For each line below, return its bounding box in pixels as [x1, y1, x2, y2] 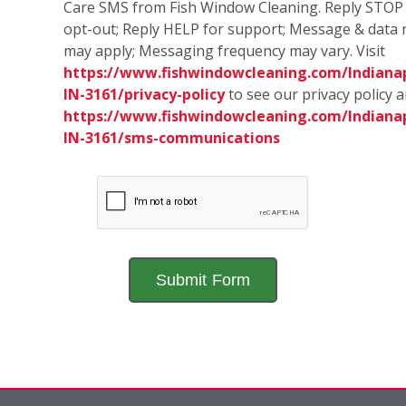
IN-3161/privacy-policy [63, 84, 225, 105]
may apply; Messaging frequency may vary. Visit [63, 41, 385, 62]
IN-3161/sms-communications [63, 128, 280, 149]
